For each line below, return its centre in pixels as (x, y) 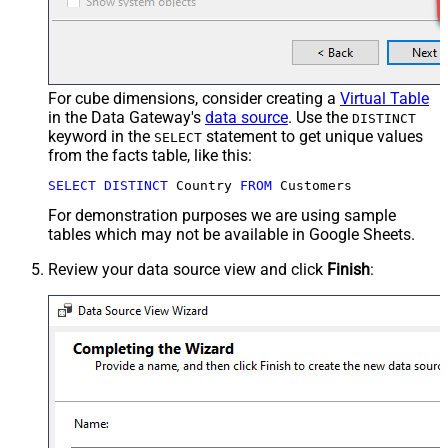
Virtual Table (384, 98)
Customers (312, 185)
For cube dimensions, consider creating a (194, 98)
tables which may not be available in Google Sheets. (231, 234)
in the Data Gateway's (126, 117)
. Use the (320, 117)
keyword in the (101, 136)
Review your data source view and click (187, 269)
